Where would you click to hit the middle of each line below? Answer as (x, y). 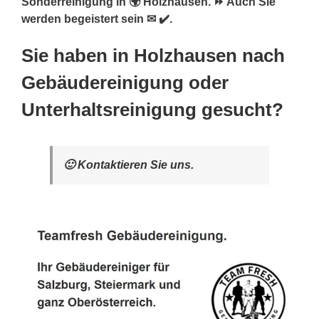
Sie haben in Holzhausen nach (153, 55)
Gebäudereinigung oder (125, 82)
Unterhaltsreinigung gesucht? (152, 109)
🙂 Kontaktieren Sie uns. (129, 164)
